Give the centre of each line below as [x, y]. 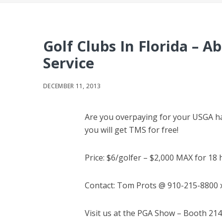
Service [69, 62]
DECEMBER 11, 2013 [72, 86]
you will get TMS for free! [131, 130]
